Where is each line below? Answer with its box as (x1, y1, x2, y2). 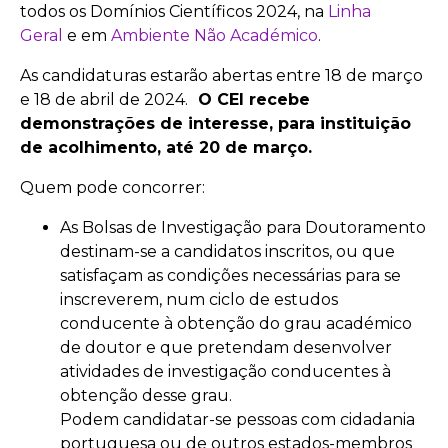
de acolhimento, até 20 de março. (20, 137, 312, 157)
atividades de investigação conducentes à (60, 361, 391, 381)
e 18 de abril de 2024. (20, 89, 188, 109)
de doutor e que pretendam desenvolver (60, 337, 392, 357)
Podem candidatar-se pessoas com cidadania (60, 409, 415, 429)
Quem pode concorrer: (20, 177, 205, 197)
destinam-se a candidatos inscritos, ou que (60, 241, 395, 261)
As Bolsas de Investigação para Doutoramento (60, 217, 426, 237)
